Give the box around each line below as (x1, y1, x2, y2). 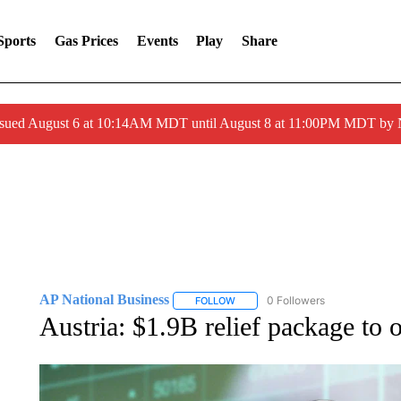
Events (136, 33, 178, 48)
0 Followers (266, 294, 325, 307)
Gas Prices (54, 33, 118, 48)
